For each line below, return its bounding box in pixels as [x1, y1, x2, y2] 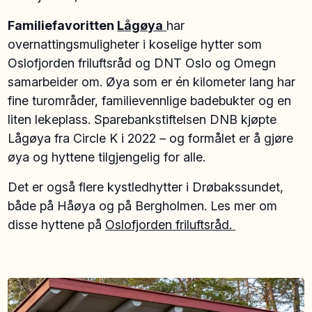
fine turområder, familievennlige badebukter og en [8, 93, 292, 108]
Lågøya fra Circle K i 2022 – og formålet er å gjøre [8, 130, 294, 146]
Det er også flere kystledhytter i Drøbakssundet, [8, 179, 284, 194]
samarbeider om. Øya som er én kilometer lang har [8, 74, 296, 89]
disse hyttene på [8, 217, 106, 232]
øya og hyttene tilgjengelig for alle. [8, 149, 210, 164]
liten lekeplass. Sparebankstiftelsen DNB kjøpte [8, 111, 277, 127]
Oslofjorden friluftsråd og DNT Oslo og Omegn [8, 55, 276, 70]
